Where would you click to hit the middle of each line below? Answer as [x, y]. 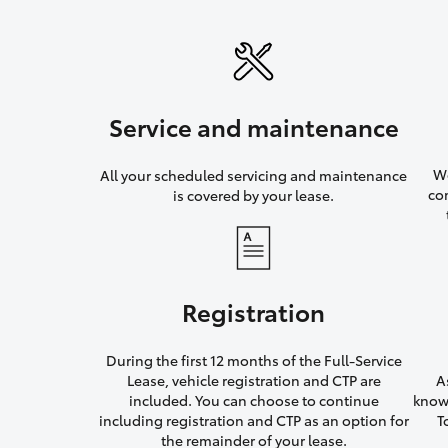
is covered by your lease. [254, 195]
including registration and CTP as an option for [253, 420]
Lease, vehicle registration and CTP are [253, 380]
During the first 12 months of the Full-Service [253, 360]
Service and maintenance [253, 126]
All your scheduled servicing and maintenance [254, 175]
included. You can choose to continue [253, 400]
